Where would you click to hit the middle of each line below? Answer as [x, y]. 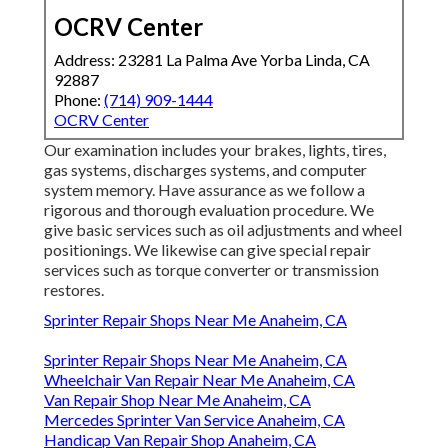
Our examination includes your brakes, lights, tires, [215, 150]
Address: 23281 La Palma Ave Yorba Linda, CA [212, 60]
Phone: [79, 100]
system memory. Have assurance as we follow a [204, 190]
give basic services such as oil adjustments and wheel [223, 230]
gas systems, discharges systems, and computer [205, 170]
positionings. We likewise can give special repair [207, 250]
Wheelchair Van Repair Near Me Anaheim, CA [199, 380]
